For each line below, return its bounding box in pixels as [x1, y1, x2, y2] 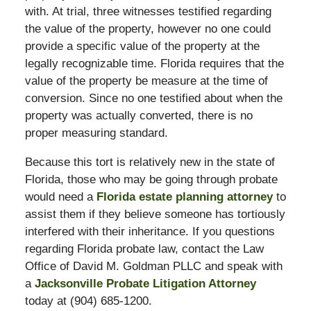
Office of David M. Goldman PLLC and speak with [24, 259, 283, 273]
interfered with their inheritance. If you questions [24, 224, 275, 238]
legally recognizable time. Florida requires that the [24, 56, 284, 70]
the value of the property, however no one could [24, 22, 271, 35]
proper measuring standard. [24, 126, 168, 140]
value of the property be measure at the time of [24, 74, 268, 87]
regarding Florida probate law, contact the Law [24, 242, 264, 255]
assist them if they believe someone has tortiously [24, 207, 285, 221]
